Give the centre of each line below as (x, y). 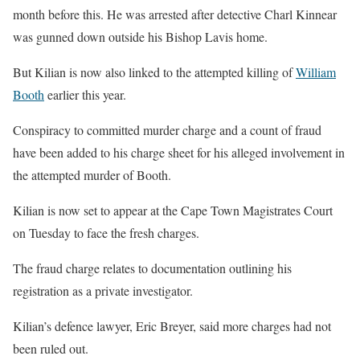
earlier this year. (85, 94)
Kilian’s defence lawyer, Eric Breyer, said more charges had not (172, 325)
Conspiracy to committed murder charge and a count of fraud (167, 129)
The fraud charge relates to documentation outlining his (152, 268)
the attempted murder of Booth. (92, 174)
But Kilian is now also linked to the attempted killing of (154, 72)
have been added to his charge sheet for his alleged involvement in (179, 152)
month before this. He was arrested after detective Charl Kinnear (175, 14)
